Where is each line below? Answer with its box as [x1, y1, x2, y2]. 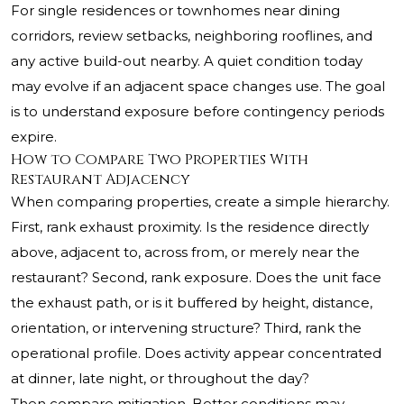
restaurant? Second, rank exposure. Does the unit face [11, 269, 381, 287]
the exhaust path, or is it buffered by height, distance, [11, 294, 372, 312]
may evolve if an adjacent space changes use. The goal [11, 78, 385, 96]
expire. [11, 128, 57, 146]
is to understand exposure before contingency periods [11, 103, 384, 121]
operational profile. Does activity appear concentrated [11, 344, 381, 363]
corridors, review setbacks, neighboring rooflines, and [11, 27, 372, 45]
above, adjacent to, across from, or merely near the [11, 243, 360, 262]
